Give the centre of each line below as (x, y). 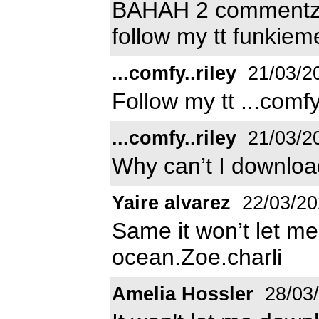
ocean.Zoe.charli (197, 257)
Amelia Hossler (183, 294)
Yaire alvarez (171, 203)
